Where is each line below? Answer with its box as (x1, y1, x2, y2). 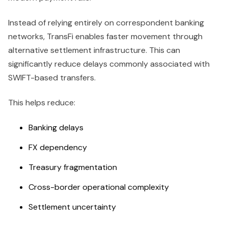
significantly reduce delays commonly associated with (8, 59, 210, 70)
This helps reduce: (8, 97, 75, 108)
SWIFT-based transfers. (8, 72, 96, 83)
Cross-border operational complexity (28, 182, 169, 193)
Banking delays (28, 122, 83, 133)
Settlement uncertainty (28, 202, 116, 213)
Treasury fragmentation (28, 162, 117, 173)
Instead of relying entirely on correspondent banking (8, 17, 204, 28)
